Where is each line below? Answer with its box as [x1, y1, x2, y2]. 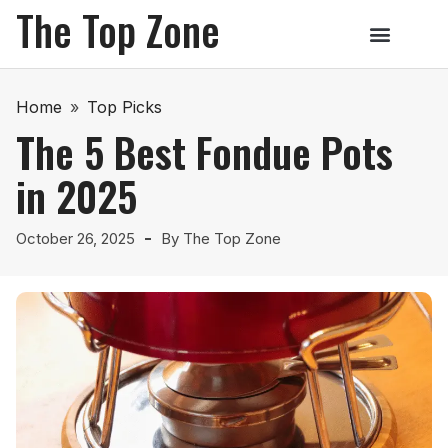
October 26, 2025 [16, 229, 135, 248]
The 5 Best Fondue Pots [16, 122, 393, 182]
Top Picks [87, 97, 162, 117]
